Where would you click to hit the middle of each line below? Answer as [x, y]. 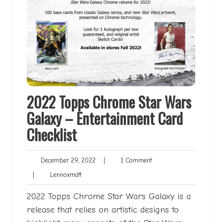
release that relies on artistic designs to [103, 210]
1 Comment [133, 161]
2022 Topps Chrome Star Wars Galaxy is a [109, 197]
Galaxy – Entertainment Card [105, 118]
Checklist [52, 135]
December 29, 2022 [66, 161]
